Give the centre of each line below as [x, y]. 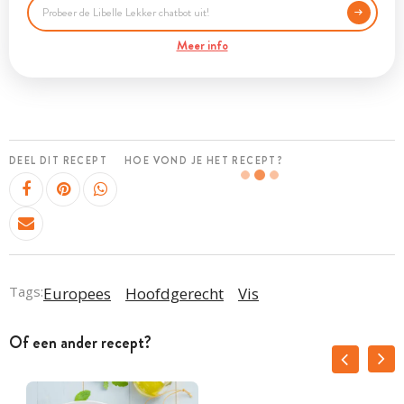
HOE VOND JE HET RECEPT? [204, 161]
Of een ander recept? [80, 342]
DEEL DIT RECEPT [58, 161]
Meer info [202, 45]
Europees [77, 293]
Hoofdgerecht [174, 293]
